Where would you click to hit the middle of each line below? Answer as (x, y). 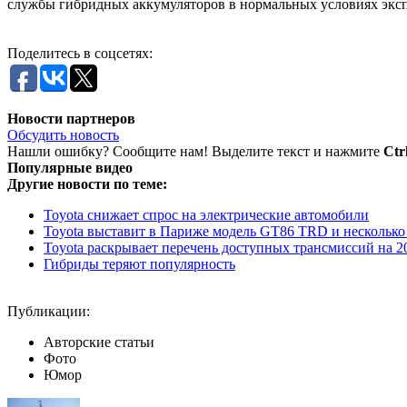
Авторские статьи (99, 342)
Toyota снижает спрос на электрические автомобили (206, 214)
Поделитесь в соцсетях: (80, 53)
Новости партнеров (71, 118)
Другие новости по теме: (87, 184)
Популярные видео (70, 167)
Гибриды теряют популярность (139, 263)
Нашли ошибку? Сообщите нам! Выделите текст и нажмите (195, 151)
